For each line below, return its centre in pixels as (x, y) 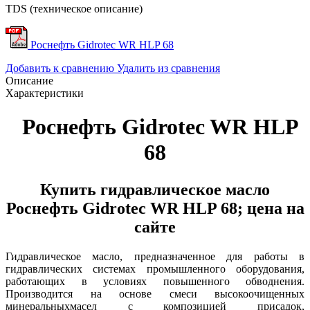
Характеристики (45, 93)
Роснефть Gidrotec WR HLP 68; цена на (155, 208)
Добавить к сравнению (60, 68)
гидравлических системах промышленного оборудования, (155, 268)
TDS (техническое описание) (74, 8)
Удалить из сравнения (168, 68)
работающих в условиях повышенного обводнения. (155, 281)
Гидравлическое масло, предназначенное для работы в (155, 256)
